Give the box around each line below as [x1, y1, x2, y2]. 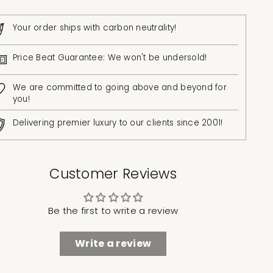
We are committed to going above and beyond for [12, 82, 227, 94]
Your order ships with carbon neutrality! [12, 22, 177, 34]
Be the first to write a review [48, 204, 179, 218]
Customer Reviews [49, 164, 177, 184]
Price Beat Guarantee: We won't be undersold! [12, 52, 207, 64]
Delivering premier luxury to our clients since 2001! [12, 116, 223, 129]
